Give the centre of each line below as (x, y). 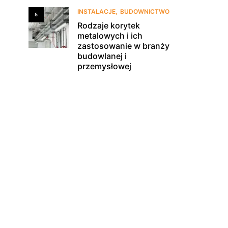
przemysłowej (104, 66)
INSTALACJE (96, 11)
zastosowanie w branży (123, 46)
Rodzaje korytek (109, 25)
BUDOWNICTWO (145, 11)
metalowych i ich (110, 36)
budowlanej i (102, 56)
